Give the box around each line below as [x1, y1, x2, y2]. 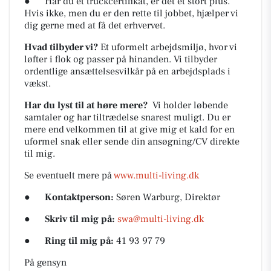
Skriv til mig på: [45, 213, 115, 225]
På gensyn [24, 256, 67, 269]
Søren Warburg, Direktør [114, 191, 220, 203]
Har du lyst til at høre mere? [24, 99, 148, 111]
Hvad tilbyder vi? [24, 41, 98, 53]
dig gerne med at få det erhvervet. [24, 19, 165, 31]
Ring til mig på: [45, 235, 114, 247]
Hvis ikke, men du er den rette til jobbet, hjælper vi [24, 7, 238, 19]
